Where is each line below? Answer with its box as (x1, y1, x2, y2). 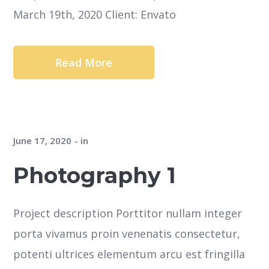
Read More (55, 55, 113, 70)
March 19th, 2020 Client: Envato (13, 7, 177, 22)
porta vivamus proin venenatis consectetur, (13, 226, 241, 241)
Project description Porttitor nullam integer (13, 205, 243, 220)
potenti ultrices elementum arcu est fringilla (13, 246, 246, 261)
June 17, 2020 (13, 134, 72, 147)
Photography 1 (13, 162, 177, 189)
